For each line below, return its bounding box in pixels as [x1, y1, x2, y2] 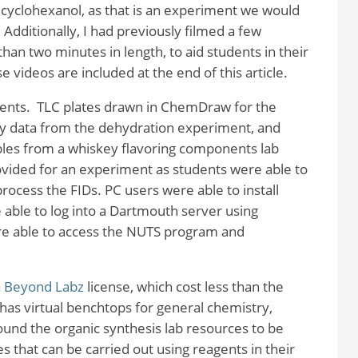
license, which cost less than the [83, 276, 284, 296]
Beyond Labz [3, 276, 84, 296]
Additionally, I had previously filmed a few [3, 22, 261, 41]
